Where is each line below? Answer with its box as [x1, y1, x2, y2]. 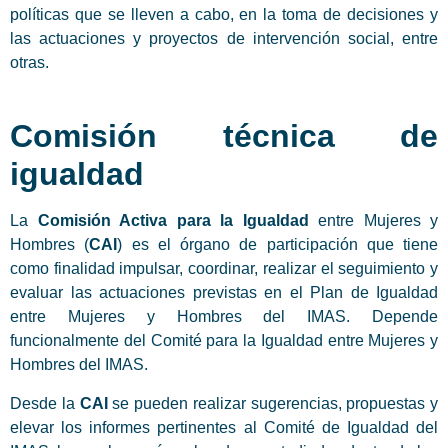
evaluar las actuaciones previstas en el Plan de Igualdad [10, 284, 438, 302]
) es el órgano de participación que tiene [117, 236, 438, 254]
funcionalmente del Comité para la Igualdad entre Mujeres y [10, 332, 438, 350]
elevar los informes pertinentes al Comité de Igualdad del [10, 418, 438, 436]
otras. [10, 53, 49, 71]
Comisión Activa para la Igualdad [37, 212, 309, 230]
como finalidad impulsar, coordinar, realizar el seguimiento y [10, 260, 438, 278]
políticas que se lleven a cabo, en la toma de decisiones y [10, 5, 438, 23]
